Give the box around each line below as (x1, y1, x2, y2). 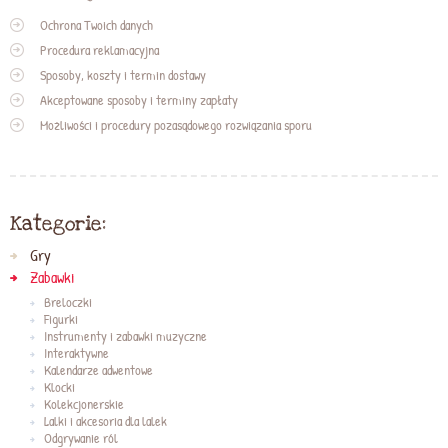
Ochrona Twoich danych (40, 14, 153, 35)
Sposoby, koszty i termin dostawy (40, 64, 206, 85)
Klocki (43, 376, 75, 397)
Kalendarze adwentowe (43, 359, 153, 380)
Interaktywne (43, 342, 109, 363)
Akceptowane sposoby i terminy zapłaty (40, 89, 238, 110)
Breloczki (43, 291, 92, 312)
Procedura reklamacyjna (40, 39, 159, 60)
